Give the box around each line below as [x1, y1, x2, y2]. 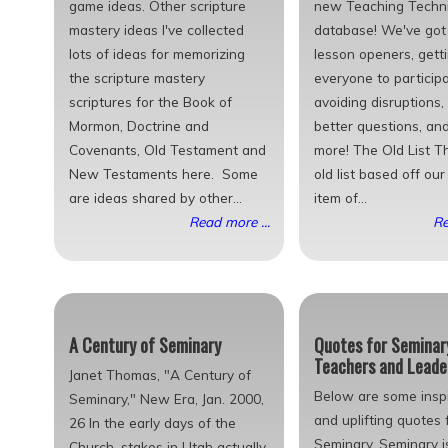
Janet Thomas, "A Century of [69, 365, 251, 383]
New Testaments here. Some [69, 164, 258, 182]
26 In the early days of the [69, 413, 236, 431]
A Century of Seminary [69, 331, 221, 358]
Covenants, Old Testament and [69, 140, 266, 158]
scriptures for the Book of [69, 92, 232, 110]
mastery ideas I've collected [69, 20, 244, 38]
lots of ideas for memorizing [69, 44, 245, 62]
